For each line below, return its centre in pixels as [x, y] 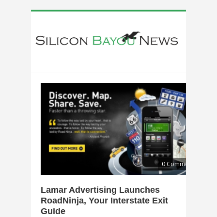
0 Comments [179, 164]
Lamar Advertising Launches [100, 190]
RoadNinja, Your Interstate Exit [104, 201]
